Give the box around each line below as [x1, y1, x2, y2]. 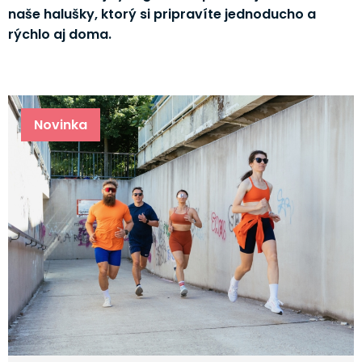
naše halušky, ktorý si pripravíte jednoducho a [7, 4, 316, 23]
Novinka [33, 115, 87, 134]
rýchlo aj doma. [7, 24, 112, 44]
